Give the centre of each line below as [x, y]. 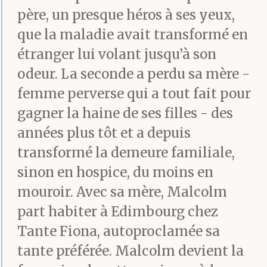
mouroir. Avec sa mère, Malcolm [122, 192]
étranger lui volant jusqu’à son [117, 55]
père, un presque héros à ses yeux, [126, 15]
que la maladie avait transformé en [133, 35]
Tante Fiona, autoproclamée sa [119, 232]
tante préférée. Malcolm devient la [131, 251]
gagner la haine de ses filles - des [125, 114]
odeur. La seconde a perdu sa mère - [133, 74]
